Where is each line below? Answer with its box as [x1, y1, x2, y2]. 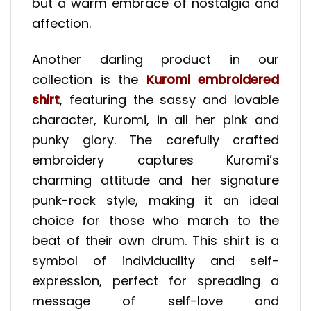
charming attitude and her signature [32, 171, 279, 190]
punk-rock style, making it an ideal [32, 192, 279, 210]
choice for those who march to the [32, 212, 279, 230]
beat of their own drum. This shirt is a [32, 232, 279, 250]
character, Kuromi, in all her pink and [32, 111, 279, 129]
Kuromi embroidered [146, 71, 279, 89]
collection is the [32, 71, 146, 89]
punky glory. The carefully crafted [32, 131, 279, 149]
